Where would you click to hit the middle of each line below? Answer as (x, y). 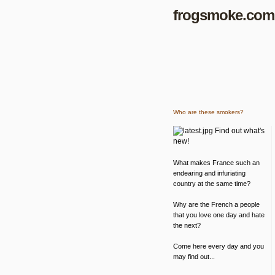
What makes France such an (216, 163)
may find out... (194, 257)
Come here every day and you (219, 246)
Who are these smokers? (208, 112)
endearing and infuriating (209, 173)
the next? (187, 225)
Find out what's (239, 131)
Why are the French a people (216, 204)
